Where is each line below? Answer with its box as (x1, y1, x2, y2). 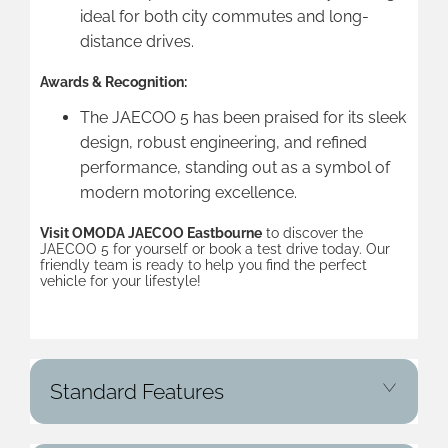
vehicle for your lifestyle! (40, 273, 201, 289)
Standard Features (50, 379, 224, 404)
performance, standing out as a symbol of (80, 158, 390, 177)
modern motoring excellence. (80, 183, 297, 202)
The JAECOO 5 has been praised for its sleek (80, 108, 406, 127)
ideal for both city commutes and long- (80, 7, 369, 26)
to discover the (262, 225, 363, 241)
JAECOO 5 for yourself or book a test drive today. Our (40, 241, 390, 257)
